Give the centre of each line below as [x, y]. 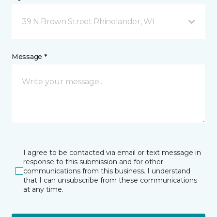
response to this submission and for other [93, 162]
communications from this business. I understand [107, 171]
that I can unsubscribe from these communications [110, 180]
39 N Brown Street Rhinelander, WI [88, 21]
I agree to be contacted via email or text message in [112, 152]
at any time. [43, 189]
